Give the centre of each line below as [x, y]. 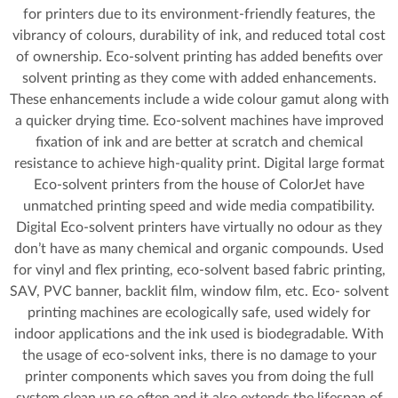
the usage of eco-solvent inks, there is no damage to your [199, 355]
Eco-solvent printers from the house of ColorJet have [199, 185]
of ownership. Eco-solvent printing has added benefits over [199, 57]
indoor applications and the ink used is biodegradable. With [199, 334]
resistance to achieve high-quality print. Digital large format [199, 163]
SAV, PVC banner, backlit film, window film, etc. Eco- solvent [199, 291]
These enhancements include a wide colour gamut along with [199, 99]
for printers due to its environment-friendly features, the [199, 14]
